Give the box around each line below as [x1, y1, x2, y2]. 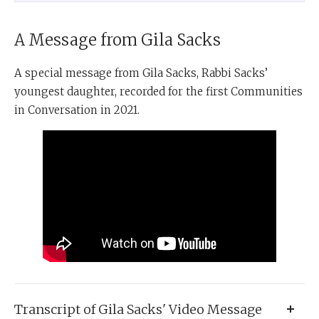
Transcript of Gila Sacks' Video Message [14, 300, 262, 318]
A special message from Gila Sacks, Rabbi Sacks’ [14, 66, 268, 80]
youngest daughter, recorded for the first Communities [14, 85, 303, 99]
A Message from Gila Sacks [14, 30, 221, 51]
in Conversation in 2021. [14, 103, 140, 117]
